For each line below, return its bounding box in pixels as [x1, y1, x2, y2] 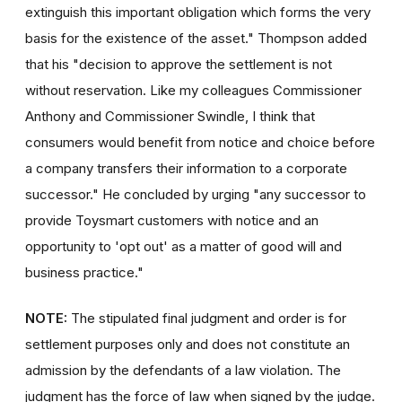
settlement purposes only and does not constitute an [25, 335, 350, 353]
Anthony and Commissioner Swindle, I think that [25, 107, 315, 125]
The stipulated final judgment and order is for [67, 309, 346, 327]
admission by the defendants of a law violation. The [25, 361, 341, 379]
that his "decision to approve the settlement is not [25, 55, 332, 73]
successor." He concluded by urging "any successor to [25, 185, 366, 203]
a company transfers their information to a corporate [25, 159, 347, 177]
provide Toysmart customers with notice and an [25, 211, 319, 229]
